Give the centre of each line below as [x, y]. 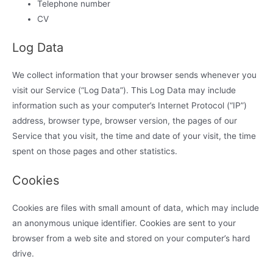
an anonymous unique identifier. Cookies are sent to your [124, 223]
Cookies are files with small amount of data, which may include [136, 207]
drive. [23, 253]
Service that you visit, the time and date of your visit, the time [134, 136]
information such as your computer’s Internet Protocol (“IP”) [129, 105]
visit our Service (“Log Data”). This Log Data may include [124, 90]
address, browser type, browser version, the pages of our [125, 120]
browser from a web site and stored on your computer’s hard [131, 238]
